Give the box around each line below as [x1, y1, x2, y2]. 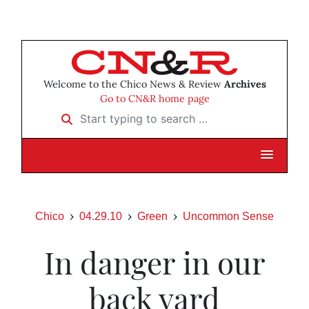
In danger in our [43, 241, 266, 283]
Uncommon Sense [183, 210, 274, 223]
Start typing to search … [52, 107, 175, 121]
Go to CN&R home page [99, 92, 210, 106]
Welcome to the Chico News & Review [43, 78, 224, 91]
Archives [223, 78, 266, 91]
